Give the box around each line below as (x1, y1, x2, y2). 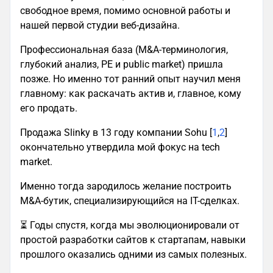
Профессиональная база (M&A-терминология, (20, 43, 228, 55)
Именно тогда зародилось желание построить (20, 180, 232, 192)
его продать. (20, 102, 77, 114)
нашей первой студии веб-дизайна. (20, 19, 180, 31)
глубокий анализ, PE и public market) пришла (20, 58, 223, 70)
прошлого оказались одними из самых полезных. (20, 248, 247, 260)
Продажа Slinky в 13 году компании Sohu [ (20, 126, 212, 138)
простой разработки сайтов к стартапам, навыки (20, 233, 246, 246)
